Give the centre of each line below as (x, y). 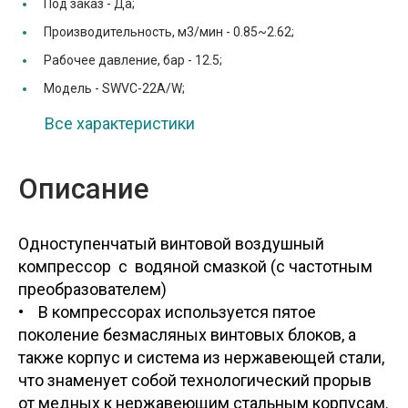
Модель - (73, 88)
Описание (84, 189)
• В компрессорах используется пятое (167, 311)
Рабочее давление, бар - (119, 60)
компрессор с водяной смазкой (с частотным (195, 266)
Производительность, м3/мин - (138, 31)
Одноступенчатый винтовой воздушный (171, 243)
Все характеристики (120, 123)
